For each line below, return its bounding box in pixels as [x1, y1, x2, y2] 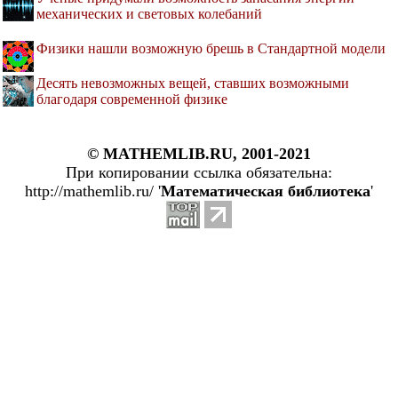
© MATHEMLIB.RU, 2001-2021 [87, 145, 311, 163]
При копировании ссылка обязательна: [66, 163, 332, 182]
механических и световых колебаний [36, 6, 262, 22]
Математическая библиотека [161, 182, 370, 201]
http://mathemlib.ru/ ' [25, 182, 161, 201]
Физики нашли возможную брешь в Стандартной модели [36, 41, 386, 57]
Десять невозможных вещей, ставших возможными [36, 76, 349, 92]
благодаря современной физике [36, 92, 227, 107]
